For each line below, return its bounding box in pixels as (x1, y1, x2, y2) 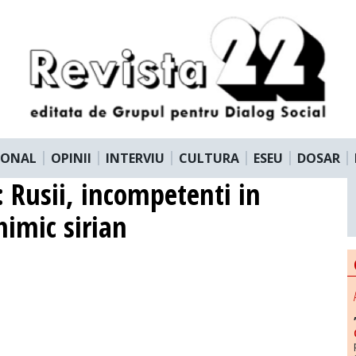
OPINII (51, 149, 91, 167)
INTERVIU (106, 149, 164, 167)
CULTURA (179, 149, 239, 167)
